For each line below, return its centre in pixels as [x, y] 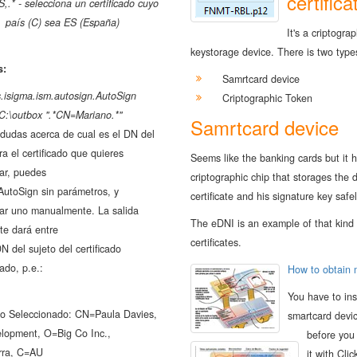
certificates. [216, 242]
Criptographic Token [267, 98]
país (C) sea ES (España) [62, 22]
